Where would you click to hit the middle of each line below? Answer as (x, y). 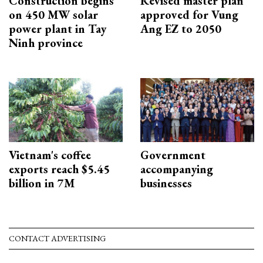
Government (173, 155)
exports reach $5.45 (59, 169)
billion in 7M (42, 183)
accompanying (177, 169)
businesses (166, 183)
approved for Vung (189, 14)
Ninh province (46, 43)
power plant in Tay (58, 28)
